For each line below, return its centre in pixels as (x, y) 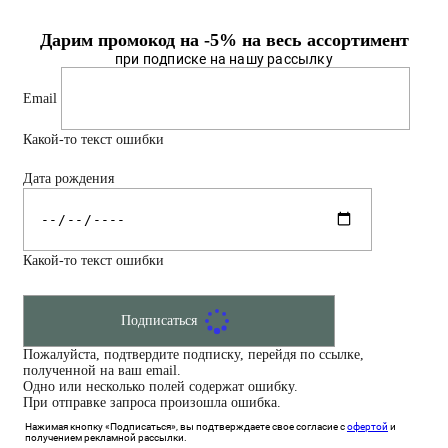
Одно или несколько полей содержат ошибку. (160, 386)
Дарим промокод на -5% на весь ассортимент (224, 39)
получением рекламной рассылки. (106, 437)
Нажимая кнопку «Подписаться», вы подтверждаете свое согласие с (186, 426)
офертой (367, 426)
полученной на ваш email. (102, 370)
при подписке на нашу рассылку (224, 58)
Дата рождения (68, 178)
